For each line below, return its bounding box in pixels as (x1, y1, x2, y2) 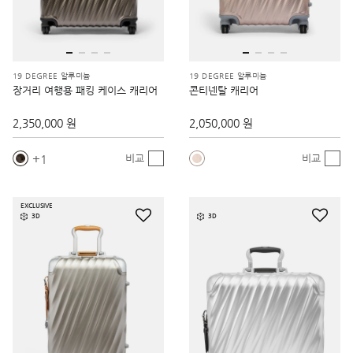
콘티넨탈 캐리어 (189, 84, 258, 96)
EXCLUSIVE (20, 202, 53, 210)
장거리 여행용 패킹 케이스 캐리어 (13, 84, 158, 96)
